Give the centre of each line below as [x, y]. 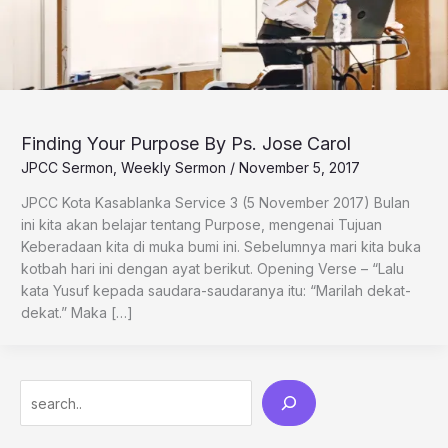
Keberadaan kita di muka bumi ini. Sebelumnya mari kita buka [221, 247]
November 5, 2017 [299, 168]
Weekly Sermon [173, 168]
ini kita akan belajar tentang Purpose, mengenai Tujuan [201, 225]
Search [42, 393]
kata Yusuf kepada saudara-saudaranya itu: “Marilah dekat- [216, 291]
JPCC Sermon [67, 168]
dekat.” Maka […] [77, 313]
